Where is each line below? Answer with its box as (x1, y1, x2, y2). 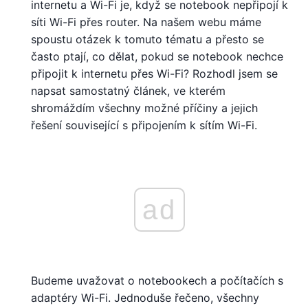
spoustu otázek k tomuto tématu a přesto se (31, 32, 264, 46)
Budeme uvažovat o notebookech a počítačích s (31, 273, 283, 287)
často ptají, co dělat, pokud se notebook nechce (31, 49, 283, 63)
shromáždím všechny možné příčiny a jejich (31, 101, 258, 115)
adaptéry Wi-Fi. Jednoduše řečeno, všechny (31, 290, 259, 305)
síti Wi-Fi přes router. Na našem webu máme (31, 15, 261, 29)
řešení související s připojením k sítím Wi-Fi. (31, 118, 257, 132)
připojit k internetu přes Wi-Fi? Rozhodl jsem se (31, 67, 278, 80)
